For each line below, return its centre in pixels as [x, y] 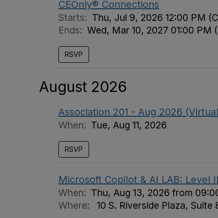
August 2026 [83, 87]
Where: [75, 205]
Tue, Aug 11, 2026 [129, 125]
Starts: [75, 18]
